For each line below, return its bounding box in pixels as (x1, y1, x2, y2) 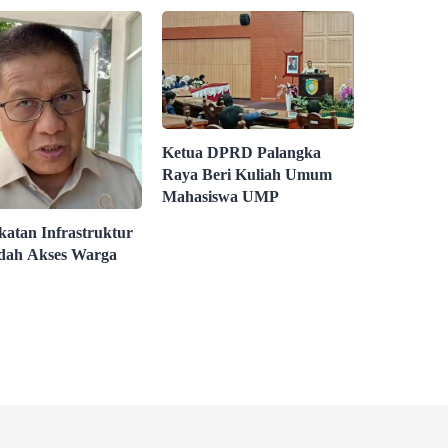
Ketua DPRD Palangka (162, 144, 322, 162)
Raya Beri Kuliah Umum (162, 166, 333, 184)
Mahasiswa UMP (162, 188, 280, 206)
